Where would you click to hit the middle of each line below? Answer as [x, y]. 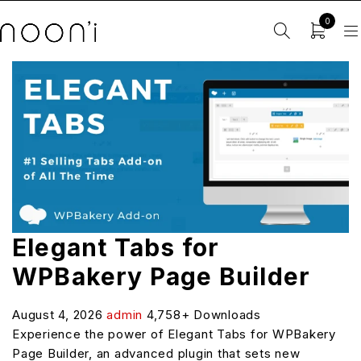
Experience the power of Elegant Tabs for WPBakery [174, 334]
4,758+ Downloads [203, 314]
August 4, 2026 [60, 314]
